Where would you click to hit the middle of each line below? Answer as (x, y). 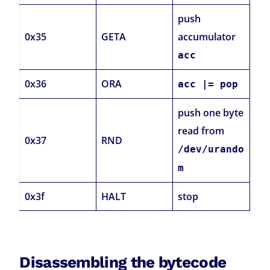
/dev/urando (211, 149)
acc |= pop (208, 84)
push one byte (211, 113)
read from (201, 131)
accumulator (207, 37)
